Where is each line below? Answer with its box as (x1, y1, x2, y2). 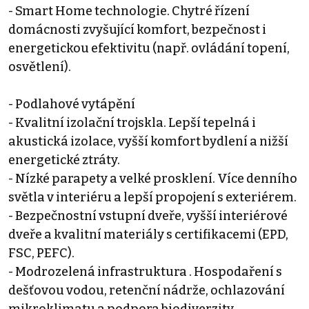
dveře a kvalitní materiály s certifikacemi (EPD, (8, 227, 288, 243)
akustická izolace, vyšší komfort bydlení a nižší (8, 134, 288, 150)
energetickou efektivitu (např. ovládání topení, (8, 41, 290, 57)
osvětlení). (8, 59, 71, 75)
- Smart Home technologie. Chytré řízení (8, 3, 250, 19)
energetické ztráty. (8, 152, 120, 168)
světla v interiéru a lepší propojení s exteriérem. (8, 190, 297, 206)
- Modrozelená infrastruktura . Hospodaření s (8, 264, 282, 280)
